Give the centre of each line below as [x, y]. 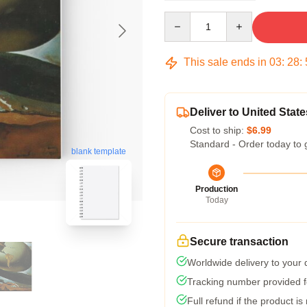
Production [217, 189]
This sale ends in [225, 62]
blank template [99, 152]
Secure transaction [239, 242]
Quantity [182, 18]
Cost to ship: [218, 130]
